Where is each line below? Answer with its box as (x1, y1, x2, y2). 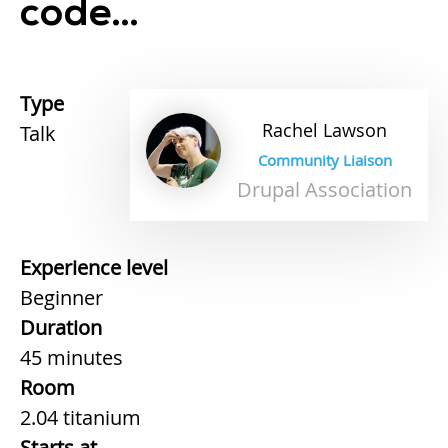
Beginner (20, 283, 103, 311)
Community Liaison (257, 149, 392, 170)
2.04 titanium (20, 403, 141, 431)
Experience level (20, 253, 168, 281)
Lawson (323, 117, 387, 142)
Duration (20, 313, 102, 341)
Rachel (262, 117, 318, 142)
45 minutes (20, 343, 123, 371)
